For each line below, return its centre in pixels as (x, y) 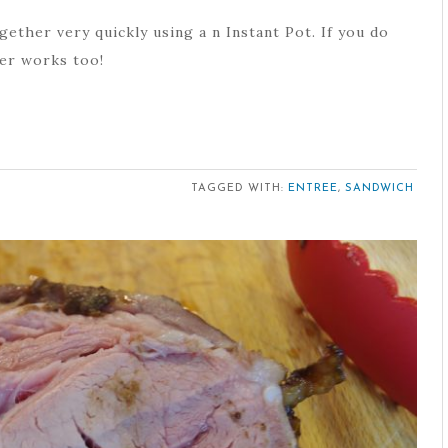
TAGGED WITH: (239, 188)
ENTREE (312, 188)
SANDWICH (379, 188)
